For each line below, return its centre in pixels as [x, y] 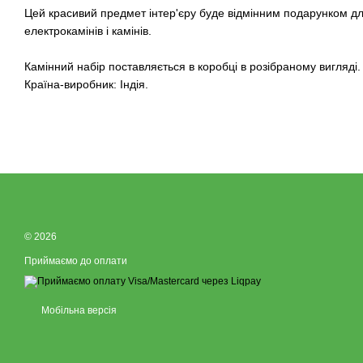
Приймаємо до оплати [76, 261]
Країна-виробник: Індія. [86, 85]
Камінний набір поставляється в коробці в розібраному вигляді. [192, 67]
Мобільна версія [78, 310]
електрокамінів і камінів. [88, 31]
